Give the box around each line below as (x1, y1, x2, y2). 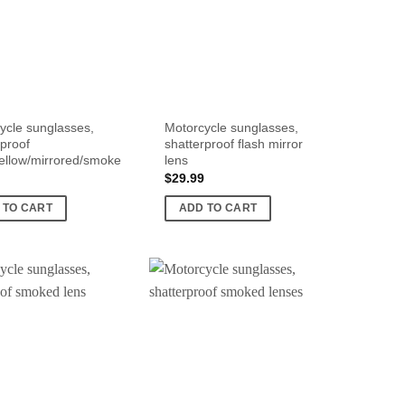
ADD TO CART (178, 202, 258, 213)
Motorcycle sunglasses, (164, 119, 298, 135)
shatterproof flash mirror (164, 136, 303, 151)
